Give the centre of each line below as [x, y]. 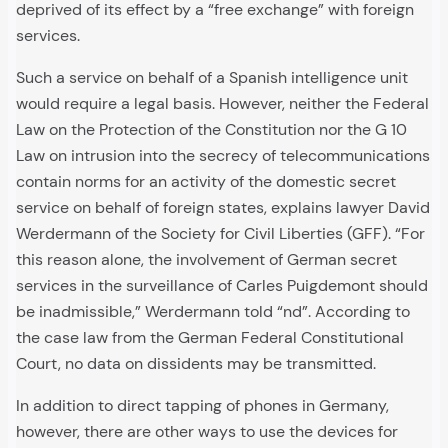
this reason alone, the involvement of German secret [206, 260]
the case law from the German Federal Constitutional [210, 338]
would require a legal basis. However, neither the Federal [222, 104]
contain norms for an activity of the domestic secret [206, 182]
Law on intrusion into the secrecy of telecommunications [223, 156]
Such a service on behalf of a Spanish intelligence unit [212, 78]
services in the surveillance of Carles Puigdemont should [222, 286]
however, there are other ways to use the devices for [207, 432]
